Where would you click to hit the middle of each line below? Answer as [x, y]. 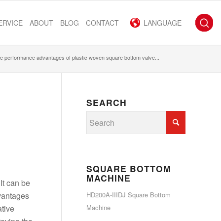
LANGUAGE [163, 23]
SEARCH [107, 102]
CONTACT [102, 23]
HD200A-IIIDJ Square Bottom [129, 195]
